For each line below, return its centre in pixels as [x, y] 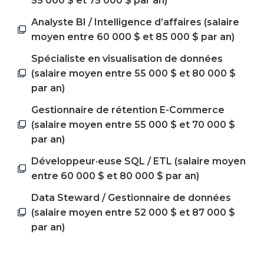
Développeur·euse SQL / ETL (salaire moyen [138, 161]
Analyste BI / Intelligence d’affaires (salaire [135, 22]
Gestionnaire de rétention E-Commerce [128, 110]
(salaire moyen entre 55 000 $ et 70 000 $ [133, 124]
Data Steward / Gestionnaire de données [131, 197]
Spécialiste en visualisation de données [127, 58]
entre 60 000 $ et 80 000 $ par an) [115, 176]
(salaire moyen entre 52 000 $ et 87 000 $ [133, 212]
